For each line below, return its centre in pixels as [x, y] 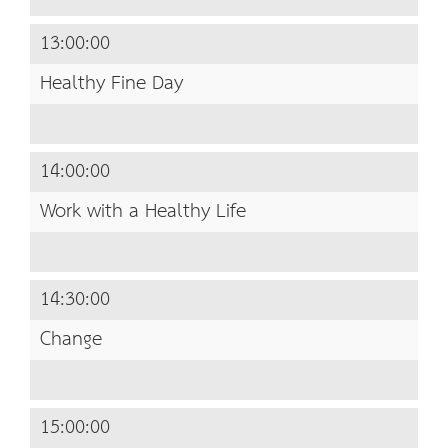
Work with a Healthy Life [143, 212]
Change [71, 340]
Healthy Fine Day [111, 84]
